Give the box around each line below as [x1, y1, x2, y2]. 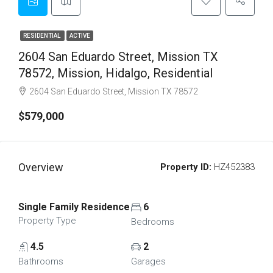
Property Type [18, 215, 76, 226]
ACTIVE [69, 32, 90, 39]
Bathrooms [18, 256, 63, 267]
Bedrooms [130, 216, 174, 227]
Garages [130, 256, 166, 267]
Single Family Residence [18, 201, 130, 213]
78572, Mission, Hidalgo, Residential [18, 66, 213, 80]
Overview [18, 161, 63, 174]
